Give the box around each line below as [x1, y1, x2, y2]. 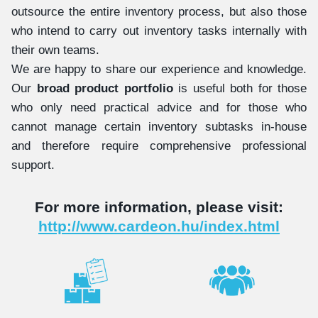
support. [11, 158, 55, 172]
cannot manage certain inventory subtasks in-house [11, 119, 307, 133]
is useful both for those [172, 81, 307, 95]
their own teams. [11, 43, 99, 57]
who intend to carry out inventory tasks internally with [11, 23, 307, 38]
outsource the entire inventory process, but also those [11, 4, 307, 18]
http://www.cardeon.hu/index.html [38, 217, 280, 234]
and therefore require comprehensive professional [11, 138, 307, 153]
